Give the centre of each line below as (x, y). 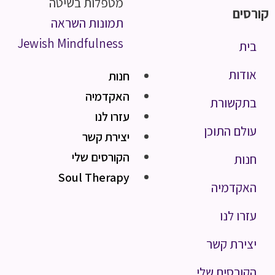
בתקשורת (233, 103)
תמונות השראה (87, 23)
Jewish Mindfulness (70, 43)
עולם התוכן (230, 131)
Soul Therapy (94, 177)
